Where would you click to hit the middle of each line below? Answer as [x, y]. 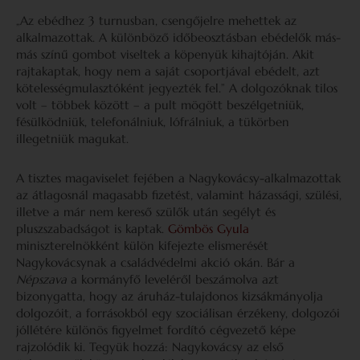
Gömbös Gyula [209, 229]
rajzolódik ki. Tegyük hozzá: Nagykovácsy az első [150, 347]
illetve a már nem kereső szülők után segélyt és [146, 212]
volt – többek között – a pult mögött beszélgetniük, [160, 105]
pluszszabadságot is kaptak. [92, 229]
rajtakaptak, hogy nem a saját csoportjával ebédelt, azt [168, 71]
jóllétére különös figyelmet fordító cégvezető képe [156, 330]
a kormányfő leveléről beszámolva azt [173, 279]
